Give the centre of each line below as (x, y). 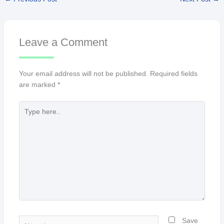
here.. (27, 117)
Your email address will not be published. (83, 74)
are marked (38, 85)
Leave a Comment (63, 42)
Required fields (173, 74)
